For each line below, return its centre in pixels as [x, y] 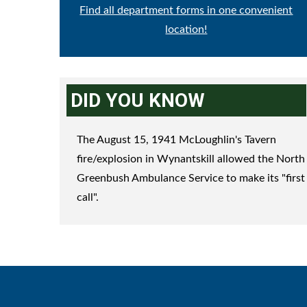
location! [186, 29]
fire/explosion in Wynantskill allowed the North [191, 159]
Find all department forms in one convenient [186, 10]
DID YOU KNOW [138, 100]
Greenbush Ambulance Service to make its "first [191, 178]
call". [88, 197]
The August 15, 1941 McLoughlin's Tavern [176, 140]
